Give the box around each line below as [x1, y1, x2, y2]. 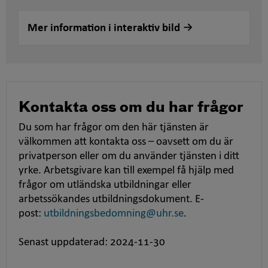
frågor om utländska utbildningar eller [19, 179, 191, 191]
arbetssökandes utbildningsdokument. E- [19, 194, 204, 206]
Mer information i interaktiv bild [28, 23, 182, 35]
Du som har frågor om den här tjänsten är [19, 122, 209, 134]
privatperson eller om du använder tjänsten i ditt [19, 151, 239, 163]
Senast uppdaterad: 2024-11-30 [19, 237, 165, 249]
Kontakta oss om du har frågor [19, 100, 243, 115]
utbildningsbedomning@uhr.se [44, 208, 184, 220]
